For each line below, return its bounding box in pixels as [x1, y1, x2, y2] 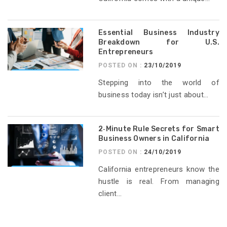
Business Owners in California [98, 134, 210, 143]
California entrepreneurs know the [98, 165, 219, 174]
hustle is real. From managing [98, 177, 219, 186]
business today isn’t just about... [98, 90, 209, 100]
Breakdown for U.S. [98, 38, 219, 47]
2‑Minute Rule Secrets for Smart [98, 125, 219, 134]
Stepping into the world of [98, 78, 219, 88]
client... [98, 189, 122, 199]
